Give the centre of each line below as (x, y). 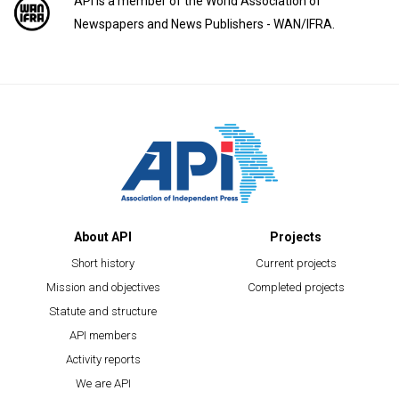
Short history (103, 264)
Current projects (296, 264)
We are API (103, 384)
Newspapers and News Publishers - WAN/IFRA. (204, 24)
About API (103, 237)
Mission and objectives (103, 288)
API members (103, 336)
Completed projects (296, 288)
